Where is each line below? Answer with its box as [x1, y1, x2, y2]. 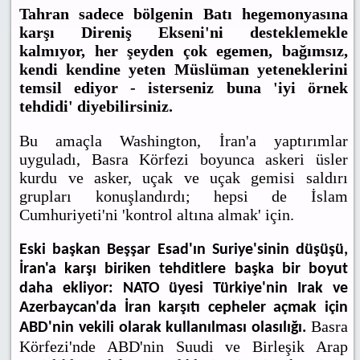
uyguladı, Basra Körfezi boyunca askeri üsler [19, 150, 348, 169]
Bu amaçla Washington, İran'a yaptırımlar [19, 132, 348, 150]
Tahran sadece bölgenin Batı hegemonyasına [19, 5, 348, 23]
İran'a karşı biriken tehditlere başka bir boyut [19, 261, 348, 278]
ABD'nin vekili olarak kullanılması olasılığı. [19, 320, 307, 337]
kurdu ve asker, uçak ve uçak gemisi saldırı [19, 169, 348, 187]
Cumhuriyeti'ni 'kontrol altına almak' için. [19, 206, 295, 224]
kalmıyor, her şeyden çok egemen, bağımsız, [19, 42, 348, 60]
